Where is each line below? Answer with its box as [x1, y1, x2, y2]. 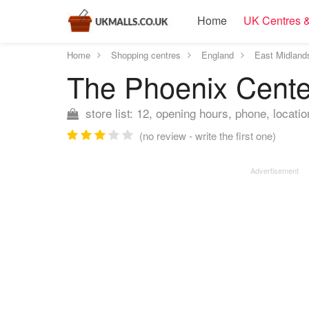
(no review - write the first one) [139, 128, 276, 143]
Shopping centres [111, 48, 181, 61]
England [201, 48, 234, 61]
